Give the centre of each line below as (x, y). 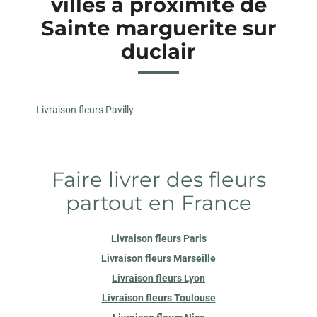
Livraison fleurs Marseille (158, 258)
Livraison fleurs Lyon (158, 278)
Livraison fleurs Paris (158, 238)
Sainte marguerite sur (158, 28)
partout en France (158, 202)
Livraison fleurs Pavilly (85, 109)
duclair (158, 51)
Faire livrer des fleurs (158, 179)
